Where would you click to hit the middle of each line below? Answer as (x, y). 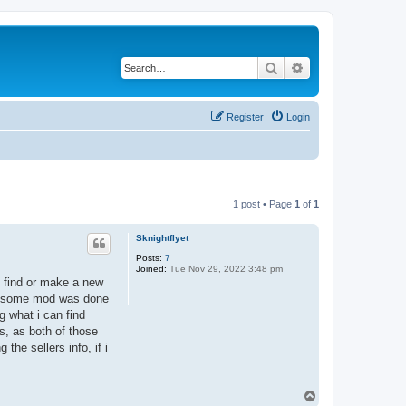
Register (245, 116)
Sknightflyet (162, 237)
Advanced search (352, 67)
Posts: (149, 257)
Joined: (151, 268)
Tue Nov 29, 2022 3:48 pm (225, 268)
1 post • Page (264, 203)
